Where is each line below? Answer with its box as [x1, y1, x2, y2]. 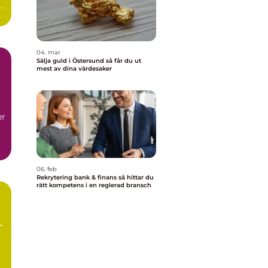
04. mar [36, 48, 60, 56]
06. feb [36, 165, 57, 173]
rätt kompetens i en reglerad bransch [36, 181, 151, 189]
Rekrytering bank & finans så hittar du [36, 173, 118, 181]
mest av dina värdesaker [36, 65, 112, 72]
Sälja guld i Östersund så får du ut [36, 57, 106, 65]
